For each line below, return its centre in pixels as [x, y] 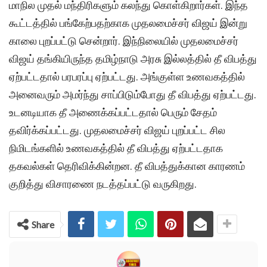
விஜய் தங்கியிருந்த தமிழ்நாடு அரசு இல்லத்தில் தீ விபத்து [133, 59]
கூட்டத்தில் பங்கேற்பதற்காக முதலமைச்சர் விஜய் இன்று [128, 23]
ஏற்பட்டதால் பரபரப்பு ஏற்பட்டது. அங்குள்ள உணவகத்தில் [127, 77]
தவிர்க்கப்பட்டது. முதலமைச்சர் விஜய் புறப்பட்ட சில [117, 131]
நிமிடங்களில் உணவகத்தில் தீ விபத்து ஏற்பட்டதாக [116, 148]
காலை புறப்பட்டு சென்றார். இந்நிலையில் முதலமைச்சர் [124, 41]
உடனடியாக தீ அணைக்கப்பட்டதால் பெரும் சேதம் [113, 113]
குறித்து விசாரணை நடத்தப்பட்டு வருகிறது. [103, 184]
